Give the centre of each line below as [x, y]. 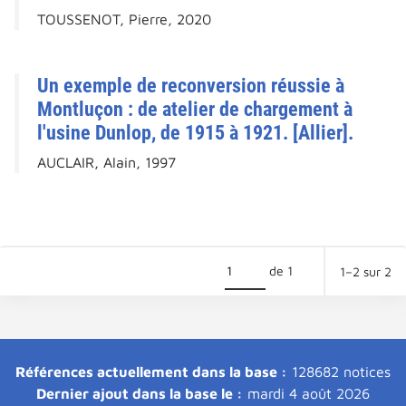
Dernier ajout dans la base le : [140, 394]
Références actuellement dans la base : [151, 372]
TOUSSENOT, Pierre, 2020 [124, 19]
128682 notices [339, 372]
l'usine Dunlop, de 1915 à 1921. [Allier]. [195, 133]
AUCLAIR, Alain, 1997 [106, 163]
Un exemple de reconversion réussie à [191, 86]
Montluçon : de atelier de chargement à [195, 109]
